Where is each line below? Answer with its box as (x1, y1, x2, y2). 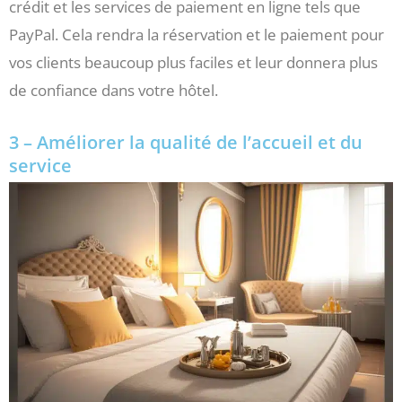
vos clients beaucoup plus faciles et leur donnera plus (9, 51, 378, 73)
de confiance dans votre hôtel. (9, 79, 218, 100)
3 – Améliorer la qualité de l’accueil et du (9, 129, 363, 154)
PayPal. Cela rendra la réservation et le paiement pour (9, 23, 384, 45)
